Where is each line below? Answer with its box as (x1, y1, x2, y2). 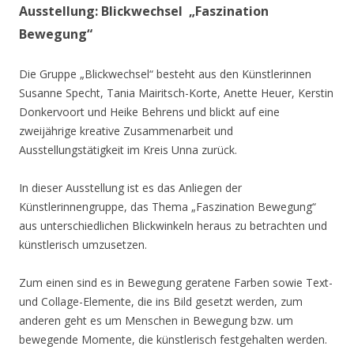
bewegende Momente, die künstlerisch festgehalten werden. (19, 331, 327, 347)
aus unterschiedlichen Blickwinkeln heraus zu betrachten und (19, 217, 327, 233)
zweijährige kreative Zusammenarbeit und (19, 122, 233, 138)
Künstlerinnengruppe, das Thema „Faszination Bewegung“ (19, 198, 316, 214)
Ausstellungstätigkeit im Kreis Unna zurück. (19, 141, 237, 157)
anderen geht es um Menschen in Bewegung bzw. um (19, 312, 293, 328)
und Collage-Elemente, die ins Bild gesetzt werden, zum (19, 293, 303, 309)
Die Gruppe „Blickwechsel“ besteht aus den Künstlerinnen (19, 66, 311, 81)
